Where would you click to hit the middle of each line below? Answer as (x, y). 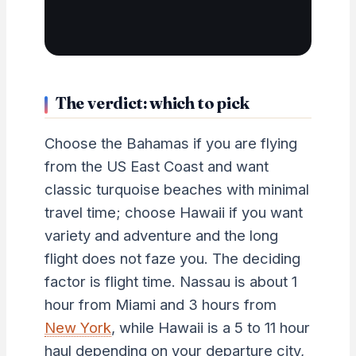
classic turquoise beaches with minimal (176, 189)
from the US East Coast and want (156, 166)
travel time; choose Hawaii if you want (173, 212)
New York (77, 327)
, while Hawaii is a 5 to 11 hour (210, 327)
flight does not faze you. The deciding (172, 258)
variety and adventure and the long (161, 235)
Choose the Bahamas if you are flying (170, 143)
